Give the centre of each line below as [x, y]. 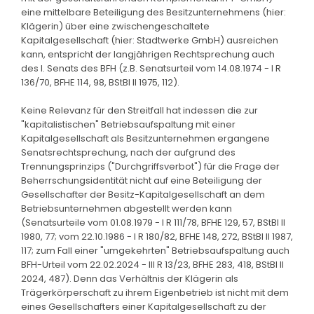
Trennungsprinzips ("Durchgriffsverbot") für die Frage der [150, 166]
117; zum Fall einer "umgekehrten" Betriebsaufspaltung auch [155, 250]
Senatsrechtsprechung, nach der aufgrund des [128, 152]
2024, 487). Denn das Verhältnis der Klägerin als [130, 278]
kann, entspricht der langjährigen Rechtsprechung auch [148, 54]
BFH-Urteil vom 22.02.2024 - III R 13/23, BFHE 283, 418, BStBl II [152, 264]
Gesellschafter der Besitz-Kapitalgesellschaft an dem [143, 194]
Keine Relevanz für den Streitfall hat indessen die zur [139, 110]
